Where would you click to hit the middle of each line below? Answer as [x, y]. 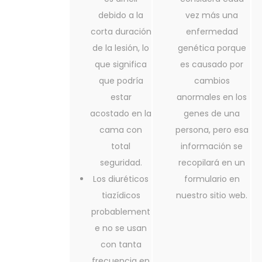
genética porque [212, 48]
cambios [212, 81]
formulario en [212, 179]
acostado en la [121, 114]
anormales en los [212, 97]
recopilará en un [212, 163]
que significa [121, 65]
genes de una [212, 114]
